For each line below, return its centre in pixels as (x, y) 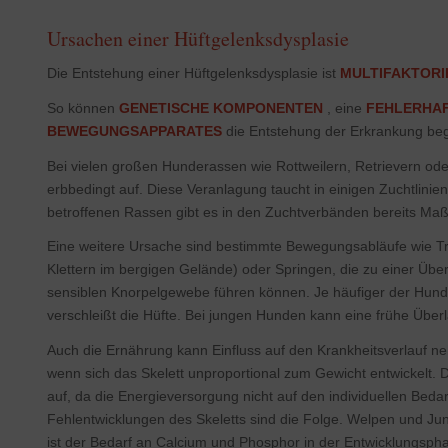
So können (82, 107)
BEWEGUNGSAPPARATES (134, 130)
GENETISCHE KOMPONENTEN (220, 107)
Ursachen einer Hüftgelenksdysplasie (197, 38)
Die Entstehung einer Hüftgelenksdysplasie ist (193, 72)
